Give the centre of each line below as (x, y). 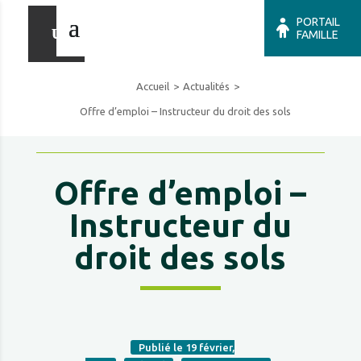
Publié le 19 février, (186, 347)
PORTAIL (318, 22)
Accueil (152, 86)
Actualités (206, 86)
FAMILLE (317, 35)
